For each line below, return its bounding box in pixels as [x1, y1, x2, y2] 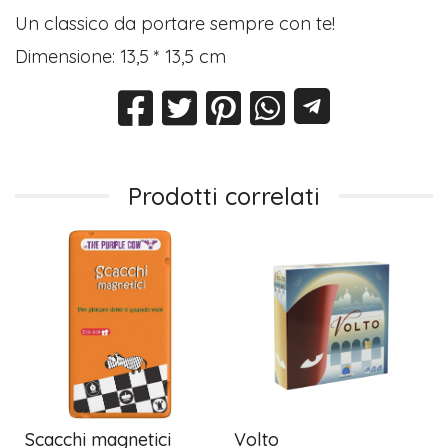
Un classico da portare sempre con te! [15, 12, 336, 36]
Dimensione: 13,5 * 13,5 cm [15, 45, 227, 69]
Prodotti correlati [128, 180, 320, 211]
